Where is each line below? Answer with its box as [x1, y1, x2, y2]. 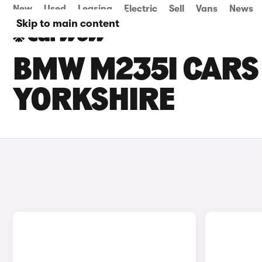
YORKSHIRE [13, 85, 175, 118]
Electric [124, 4, 157, 14]
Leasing [78, 4, 112, 14]
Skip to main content [16, 18, 119, 29]
